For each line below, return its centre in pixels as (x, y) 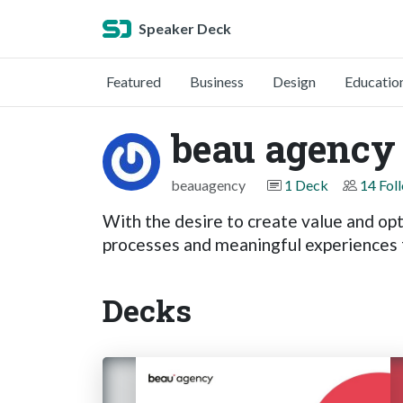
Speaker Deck (185, 28)
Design (294, 81)
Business (217, 81)
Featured (134, 81)
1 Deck (306, 185)
